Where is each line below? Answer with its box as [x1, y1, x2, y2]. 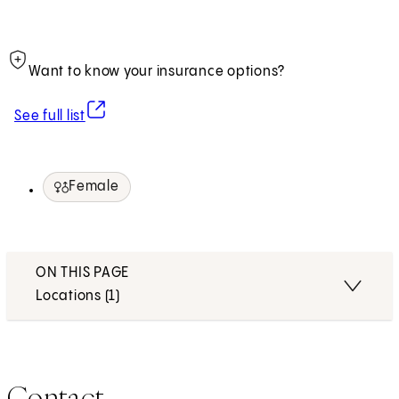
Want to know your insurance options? [28, 64, 285, 80]
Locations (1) [36, 289, 120, 305]
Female [69, 179, 119, 195]
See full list [14, 109, 85, 125]
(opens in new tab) [85, 100, 199, 116]
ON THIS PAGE [36, 265, 129, 281]
